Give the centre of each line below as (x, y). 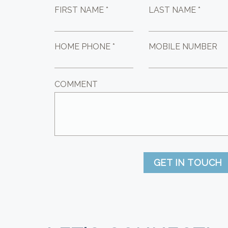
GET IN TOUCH (188, 163)
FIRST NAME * (82, 10)
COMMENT (76, 84)
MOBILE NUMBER (183, 47)
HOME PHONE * (85, 47)
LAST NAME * (175, 10)
